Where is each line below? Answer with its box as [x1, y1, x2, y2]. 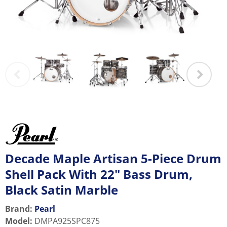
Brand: [5, 203, 32, 215]
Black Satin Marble [5, 181, 118, 199]
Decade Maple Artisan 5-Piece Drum [5, 150, 221, 167]
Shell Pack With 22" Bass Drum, [5, 166, 193, 183]
